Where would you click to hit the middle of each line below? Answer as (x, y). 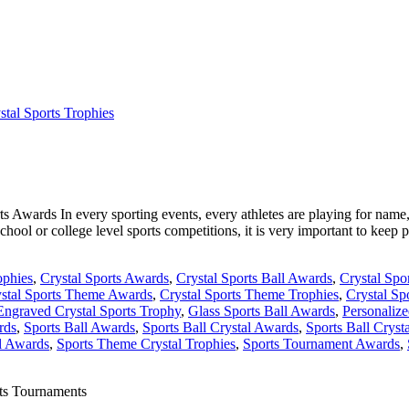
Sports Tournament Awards (321, 344)
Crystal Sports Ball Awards (254, 278)
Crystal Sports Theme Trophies (249, 295)
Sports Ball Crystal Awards (220, 328)
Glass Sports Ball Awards (262, 311)
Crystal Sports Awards (105, 278)
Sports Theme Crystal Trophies (146, 344)
